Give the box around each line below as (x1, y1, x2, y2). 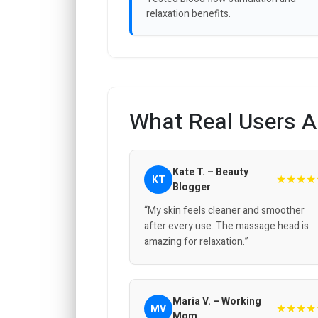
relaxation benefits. (146, 6, 231, 22)
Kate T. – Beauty (172, 165, 248, 180)
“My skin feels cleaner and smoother (144, 203, 305, 219)
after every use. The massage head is (144, 219, 309, 234)
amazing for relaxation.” (144, 234, 248, 250)
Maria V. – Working (172, 294, 261, 309)
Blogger (172, 180, 211, 195)
